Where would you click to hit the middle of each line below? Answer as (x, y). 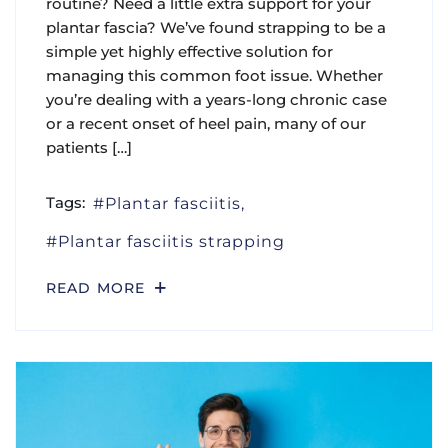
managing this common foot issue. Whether (214, 75)
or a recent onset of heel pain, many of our (206, 123)
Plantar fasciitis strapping (172, 241)
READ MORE (98, 287)
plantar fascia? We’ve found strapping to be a (216, 27)
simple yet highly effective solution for (189, 51)
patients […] (89, 147)
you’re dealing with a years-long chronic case (216, 99)
